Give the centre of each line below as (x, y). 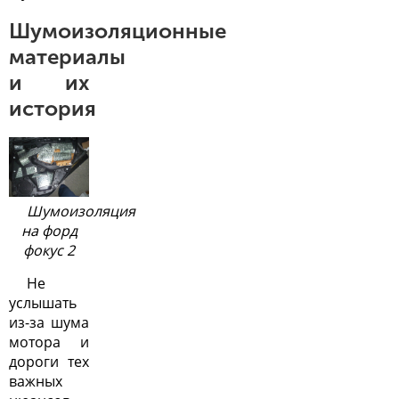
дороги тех (49, 362)
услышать (43, 303)
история (53, 108)
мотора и (49, 342)
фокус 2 (49, 251)
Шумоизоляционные (118, 30)
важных (36, 382)
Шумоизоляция (81, 212)
